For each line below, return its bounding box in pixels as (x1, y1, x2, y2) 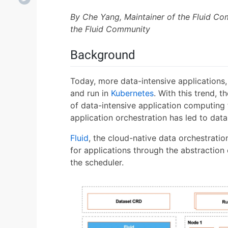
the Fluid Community (70, 24, 150, 34)
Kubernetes (111, 88, 154, 99)
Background (70, 48, 135, 62)
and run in (70, 88, 111, 99)
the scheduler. (70, 157, 124, 168)
